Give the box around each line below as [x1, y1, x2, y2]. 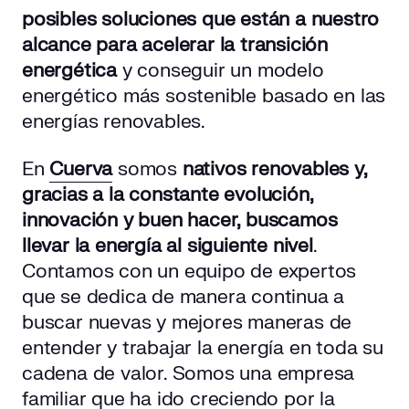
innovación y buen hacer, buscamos [22, 207, 338, 233]
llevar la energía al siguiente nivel [22, 233, 313, 258]
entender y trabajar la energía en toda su [22, 335, 383, 361]
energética [22, 58, 118, 83]
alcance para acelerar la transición [22, 32, 328, 58]
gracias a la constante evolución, [22, 182, 313, 207]
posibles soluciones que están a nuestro [22, 6, 380, 32]
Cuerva [49, 156, 113, 182]
